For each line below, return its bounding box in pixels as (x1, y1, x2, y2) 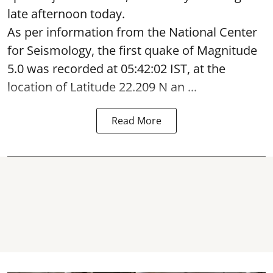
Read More (112, 113, 161, 127)
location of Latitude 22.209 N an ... (7, 78, 197, 95)
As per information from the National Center (7, 23, 257, 40)
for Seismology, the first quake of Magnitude (7, 41, 257, 58)
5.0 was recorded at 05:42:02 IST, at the (7, 60, 225, 77)
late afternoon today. (7, 5, 125, 22)
